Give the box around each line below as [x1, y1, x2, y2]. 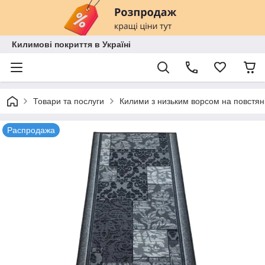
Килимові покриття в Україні [12, 40, 131, 49]
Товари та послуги [33, 96, 104, 106]
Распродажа [7, 125, 55, 135]
